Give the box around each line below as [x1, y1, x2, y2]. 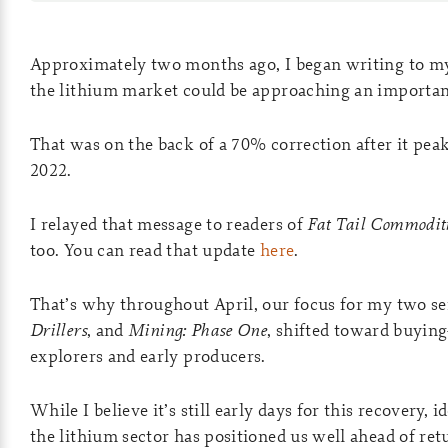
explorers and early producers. [30, 344, 266, 367]
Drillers [30, 318, 87, 341]
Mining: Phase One [128, 318, 268, 341]
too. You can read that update [30, 238, 260, 261]
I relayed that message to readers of [30, 212, 308, 235]
